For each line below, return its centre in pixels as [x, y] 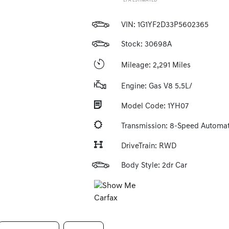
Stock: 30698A [146, 45]
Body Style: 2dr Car [154, 166]
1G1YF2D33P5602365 [173, 25]
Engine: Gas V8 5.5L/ [156, 86]
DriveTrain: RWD [148, 146]
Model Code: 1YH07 [155, 106]
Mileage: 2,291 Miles [156, 65]
